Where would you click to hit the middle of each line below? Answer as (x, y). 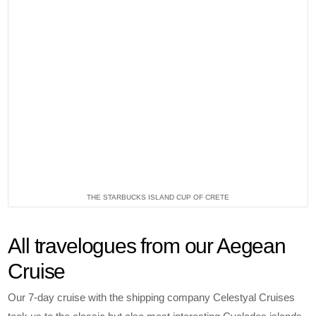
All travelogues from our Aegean (147, 246)
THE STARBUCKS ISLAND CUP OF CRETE (158, 197)
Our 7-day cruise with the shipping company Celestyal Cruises (152, 298)
